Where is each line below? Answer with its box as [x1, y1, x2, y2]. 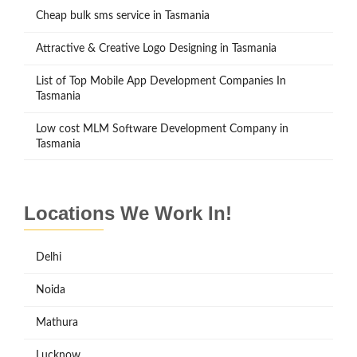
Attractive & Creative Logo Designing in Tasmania [36, 43, 277, 55]
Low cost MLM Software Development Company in [36, 124, 288, 135]
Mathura [36, 317, 78, 329]
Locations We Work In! [24, 202, 232, 225]
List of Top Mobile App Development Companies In [36, 76, 286, 88]
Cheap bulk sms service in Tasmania [36, 10, 210, 22]
